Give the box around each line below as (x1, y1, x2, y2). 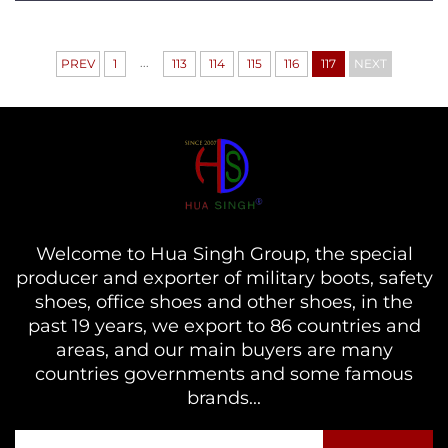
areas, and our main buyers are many (55, 339, 393, 361)
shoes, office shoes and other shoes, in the (35, 291, 413, 313)
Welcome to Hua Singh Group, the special (35, 243, 413, 265)
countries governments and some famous (35, 363, 413, 385)
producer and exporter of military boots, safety (15, 267, 433, 289)
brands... (187, 387, 261, 409)
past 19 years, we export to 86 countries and (27, 315, 421, 337)
